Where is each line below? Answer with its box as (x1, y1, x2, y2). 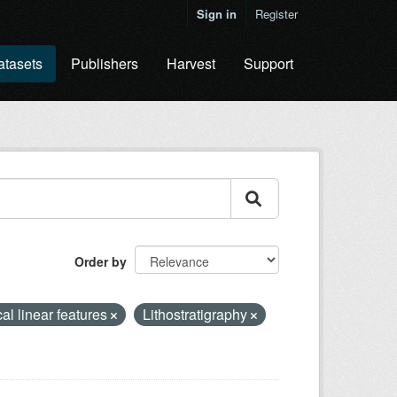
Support (244, 53, 293, 74)
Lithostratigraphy (143, 304, 251, 324)
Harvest (167, 53, 215, 74)
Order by (74, 253, 127, 270)
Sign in (197, 5, 237, 22)
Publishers (71, 53, 138, 74)
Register (255, 5, 298, 22)
